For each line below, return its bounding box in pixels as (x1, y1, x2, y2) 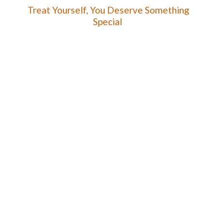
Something (144, 4, 189, 16)
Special (93, 16, 124, 28)
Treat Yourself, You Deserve (27, 4, 145, 16)
